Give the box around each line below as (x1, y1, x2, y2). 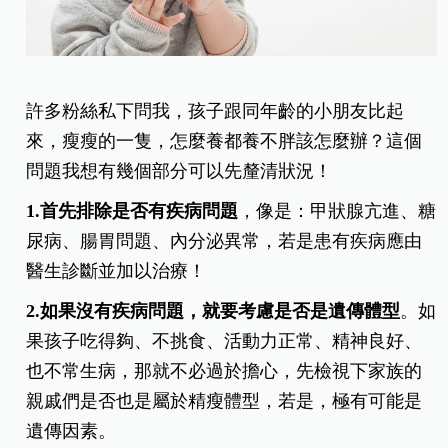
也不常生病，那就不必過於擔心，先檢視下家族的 (26, 360, 423, 381)
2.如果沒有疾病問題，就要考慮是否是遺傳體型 (26, 300, 401, 321)
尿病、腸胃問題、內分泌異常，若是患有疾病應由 (26, 230, 423, 251)
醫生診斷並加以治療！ (26, 260, 207, 281)
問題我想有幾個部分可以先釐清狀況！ (26, 160, 333, 181)
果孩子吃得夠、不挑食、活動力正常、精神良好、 (26, 330, 423, 351)
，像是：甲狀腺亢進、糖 (238, 200, 437, 221)
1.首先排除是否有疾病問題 (26, 200, 239, 221)
